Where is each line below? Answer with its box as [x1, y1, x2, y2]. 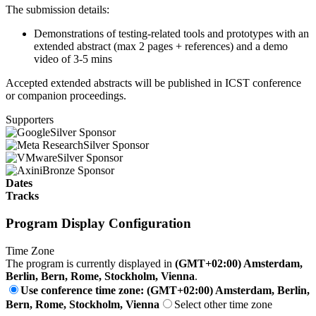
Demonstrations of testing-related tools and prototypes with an [34, 28, 309, 40]
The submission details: [6, 4, 109, 16]
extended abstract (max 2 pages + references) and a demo [34, 40, 288, 53]
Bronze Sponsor [42, 164, 114, 177]
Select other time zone [174, 298, 272, 310]
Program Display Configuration [6, 215, 191, 231]
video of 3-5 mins [34, 53, 112, 66]
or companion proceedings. [6, 90, 126, 102]
